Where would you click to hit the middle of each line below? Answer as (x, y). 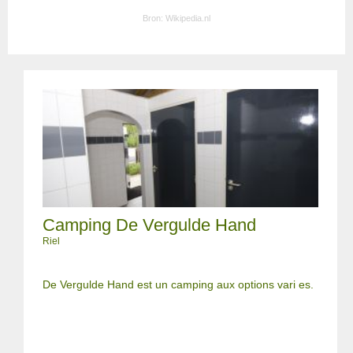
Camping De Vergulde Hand (149, 225)
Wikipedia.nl (188, 18)
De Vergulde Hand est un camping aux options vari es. (178, 284)
